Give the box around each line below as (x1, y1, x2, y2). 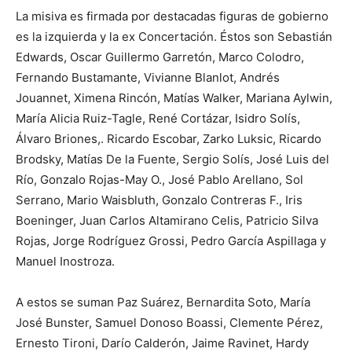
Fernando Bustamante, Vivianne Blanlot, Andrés (16, 70, 280, 86)
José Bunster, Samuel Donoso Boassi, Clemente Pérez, (16, 315, 323, 331)
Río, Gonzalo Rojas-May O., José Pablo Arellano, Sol (16, 172, 303, 188)
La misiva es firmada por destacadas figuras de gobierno (16, 9, 328, 24)
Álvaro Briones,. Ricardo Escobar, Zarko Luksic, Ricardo (16, 131, 321, 147)
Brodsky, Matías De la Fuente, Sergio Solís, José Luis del (16, 152, 329, 167)
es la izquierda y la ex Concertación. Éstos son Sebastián (16, 29, 332, 45)
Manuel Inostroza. (16, 254, 115, 269)
